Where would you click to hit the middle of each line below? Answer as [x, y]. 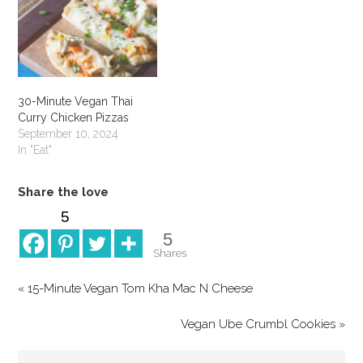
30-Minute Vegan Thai [76, 101]
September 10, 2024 [68, 133]
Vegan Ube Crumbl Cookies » [263, 324]
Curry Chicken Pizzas [74, 117]
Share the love [64, 192]
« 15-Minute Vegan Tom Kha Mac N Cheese [136, 288]
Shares [170, 252]
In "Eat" [35, 149]
